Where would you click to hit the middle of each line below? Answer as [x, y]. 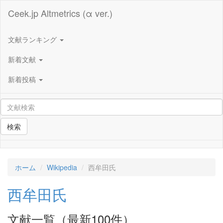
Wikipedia [62, 167]
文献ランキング [33, 39]
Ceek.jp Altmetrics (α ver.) [60, 13]
